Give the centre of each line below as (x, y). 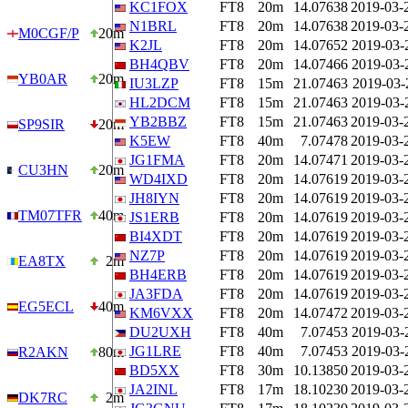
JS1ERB (154, 217)
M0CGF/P (49, 33)
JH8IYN (154, 198)
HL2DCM (160, 102)
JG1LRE (155, 351)
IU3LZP (154, 83)
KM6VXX (161, 313)
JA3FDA (156, 294)
